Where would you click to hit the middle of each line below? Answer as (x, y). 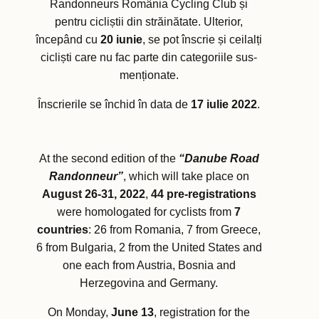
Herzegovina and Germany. (149, 283)
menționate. (149, 75)
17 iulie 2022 (224, 105)
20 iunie (121, 40)
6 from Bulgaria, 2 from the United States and (149, 248)
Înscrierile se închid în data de (114, 105)
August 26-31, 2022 (93, 194)
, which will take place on (186, 177)
